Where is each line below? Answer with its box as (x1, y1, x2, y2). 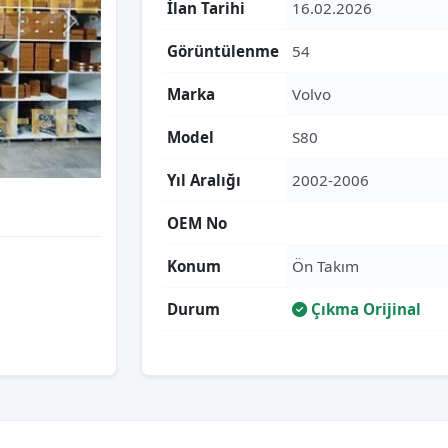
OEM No (167, 213, 227, 233)
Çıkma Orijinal (307, 299, 421, 319)
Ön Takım (292, 256, 359, 276)
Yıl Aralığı (167, 170, 241, 190)
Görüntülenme (167, 41, 279, 61)
